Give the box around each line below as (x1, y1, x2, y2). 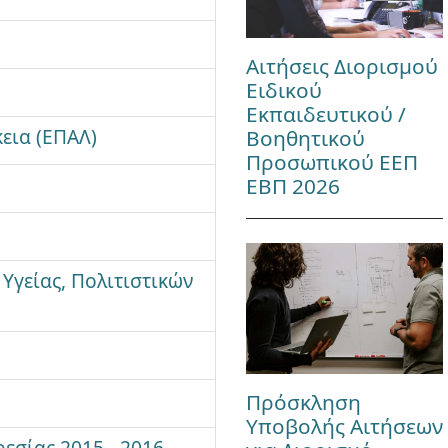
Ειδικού (245, 75, 322, 104)
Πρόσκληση (245, 388, 361, 417)
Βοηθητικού (245, 123, 365, 152)
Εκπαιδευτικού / (245, 99, 406, 128)
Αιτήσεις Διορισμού (245, 51, 438, 80)
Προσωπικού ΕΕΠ (245, 147, 418, 176)
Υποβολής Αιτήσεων (245, 412, 443, 441)
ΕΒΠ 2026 (245, 171, 340, 200)
